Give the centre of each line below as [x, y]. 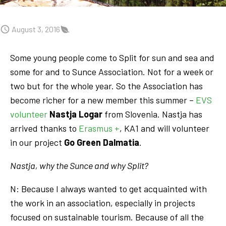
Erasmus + [99, 128]
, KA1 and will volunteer [164, 128]
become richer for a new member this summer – [103, 100]
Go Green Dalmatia [102, 142]
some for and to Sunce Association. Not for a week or [112, 71]
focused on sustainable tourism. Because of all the [107, 217]
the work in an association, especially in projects [103, 203]
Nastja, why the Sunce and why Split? [79, 165]
